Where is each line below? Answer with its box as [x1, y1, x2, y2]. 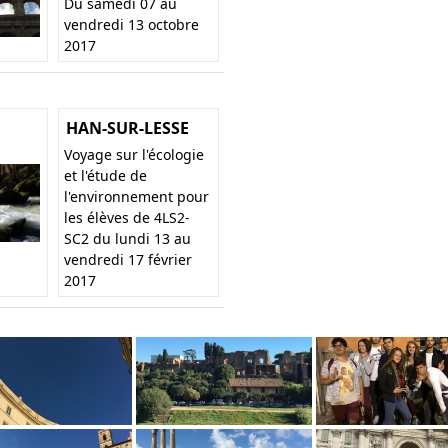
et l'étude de [64, 166, 147, 186]
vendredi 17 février [64, 250, 192, 270]
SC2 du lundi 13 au [64, 229, 191, 249]
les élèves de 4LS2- [64, 208, 190, 228]
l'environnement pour [64, 187, 209, 207]
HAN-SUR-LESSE [66, 117, 189, 140]
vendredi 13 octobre [64, 15, 199, 35]
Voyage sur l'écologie [64, 145, 204, 165]
